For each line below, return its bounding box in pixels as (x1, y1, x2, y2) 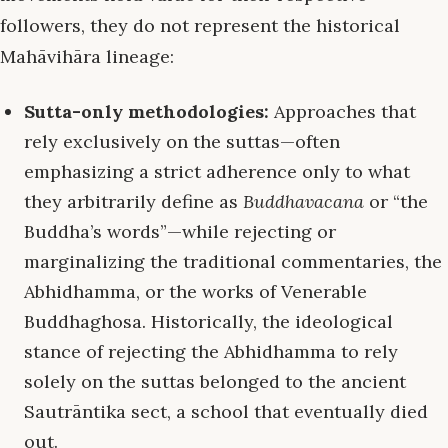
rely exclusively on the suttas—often (24, 130, 340, 154)
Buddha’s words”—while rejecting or (24, 220, 336, 244)
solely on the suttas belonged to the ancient (24, 370, 406, 394)
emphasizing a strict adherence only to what (24, 160, 410, 184)
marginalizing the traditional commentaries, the (24, 250, 442, 274)
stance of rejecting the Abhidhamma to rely (24, 340, 398, 364)
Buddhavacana (243, 190, 364, 214)
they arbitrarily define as (24, 190, 243, 214)
